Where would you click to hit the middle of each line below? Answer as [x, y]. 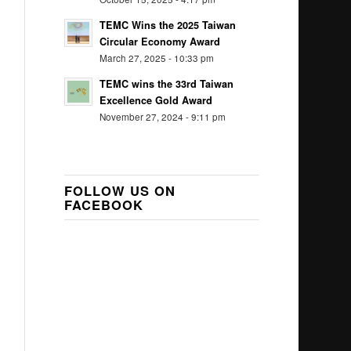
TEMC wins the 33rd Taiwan [167, 84]
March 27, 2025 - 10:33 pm [157, 58]
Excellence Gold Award [156, 100]
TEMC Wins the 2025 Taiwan [168, 25]
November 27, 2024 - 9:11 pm [163, 117]
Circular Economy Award [160, 42]
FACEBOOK [104, 204]
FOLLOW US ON [120, 190]
